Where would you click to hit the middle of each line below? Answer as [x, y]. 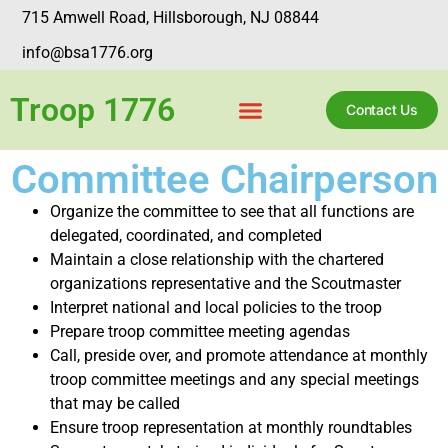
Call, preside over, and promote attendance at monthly [239, 355]
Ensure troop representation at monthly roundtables [231, 427]
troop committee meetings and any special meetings [234, 379]
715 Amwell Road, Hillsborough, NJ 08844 [171, 17]
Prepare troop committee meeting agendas [200, 331]
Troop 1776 [92, 110]
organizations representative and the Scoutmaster [225, 283]
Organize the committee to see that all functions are [232, 211]
